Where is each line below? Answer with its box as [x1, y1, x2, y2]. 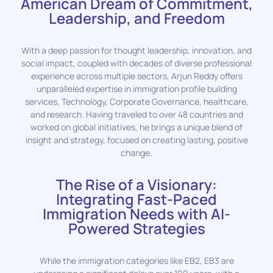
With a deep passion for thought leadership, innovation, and [21, 44, 252, 56]
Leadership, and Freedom [48, 7, 225, 28]
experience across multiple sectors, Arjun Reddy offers [30, 69, 243, 82]
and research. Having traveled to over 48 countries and [30, 108, 243, 120]
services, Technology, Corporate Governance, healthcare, [24, 95, 249, 107]
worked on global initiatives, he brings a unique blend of [30, 121, 243, 133]
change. [121, 146, 152, 158]
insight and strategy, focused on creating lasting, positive [25, 133, 248, 146]
